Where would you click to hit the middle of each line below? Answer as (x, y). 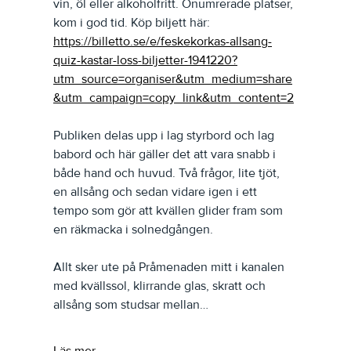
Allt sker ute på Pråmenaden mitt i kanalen (170, 267)
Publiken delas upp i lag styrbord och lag (165, 135)
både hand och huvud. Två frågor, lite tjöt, (168, 173)
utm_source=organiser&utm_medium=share (173, 79)
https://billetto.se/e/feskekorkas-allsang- (163, 41)
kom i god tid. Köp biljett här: (133, 22)
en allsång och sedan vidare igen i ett (157, 192)
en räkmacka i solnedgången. (133, 229)
